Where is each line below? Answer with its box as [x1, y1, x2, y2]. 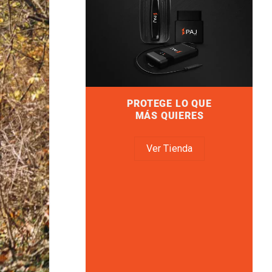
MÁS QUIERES [135, 110, 203, 122]
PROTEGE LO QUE [126, 98, 212, 110]
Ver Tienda [146, 143, 192, 155]
